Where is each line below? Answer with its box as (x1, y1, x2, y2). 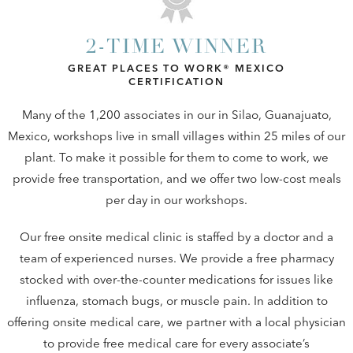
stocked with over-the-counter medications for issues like (20, 271, 333, 287)
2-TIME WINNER (85, 38, 267, 58)
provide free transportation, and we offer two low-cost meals (12, 170, 341, 186)
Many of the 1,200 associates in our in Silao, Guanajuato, (21, 106, 332, 122)
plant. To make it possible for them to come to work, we (24, 149, 329, 165)
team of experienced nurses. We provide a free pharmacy (19, 250, 334, 266)
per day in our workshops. (106, 191, 247, 207)
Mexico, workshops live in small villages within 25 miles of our (8, 128, 345, 143)
